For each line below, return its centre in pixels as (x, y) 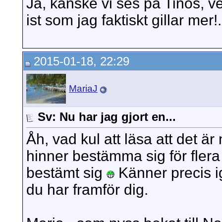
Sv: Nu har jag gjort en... (107, 117)
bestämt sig (66, 173)
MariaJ (83, 88)
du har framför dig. (87, 190)
